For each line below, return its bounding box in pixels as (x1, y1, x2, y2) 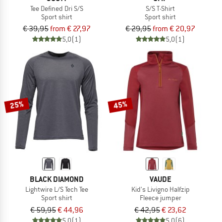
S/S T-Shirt (145, 3, 175, 13)
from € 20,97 (153, 24, 195, 34)
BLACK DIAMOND (30, 174, 84, 185)
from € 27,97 (50, 24, 91, 34)
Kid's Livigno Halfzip (131, 185, 190, 194)
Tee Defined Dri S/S (30, 3, 83, 13)
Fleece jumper (139, 193, 181, 203)
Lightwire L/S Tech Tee (25, 185, 88, 194)
